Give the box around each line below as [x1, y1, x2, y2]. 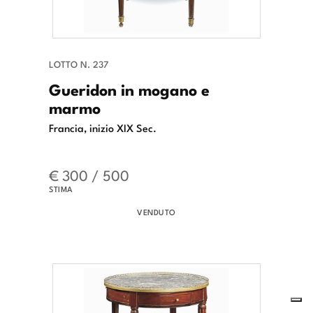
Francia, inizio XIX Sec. [49, 119, 156, 135]
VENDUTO [137, 205, 176, 217]
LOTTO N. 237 [49, 57, 108, 71]
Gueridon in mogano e [49, 76, 210, 101]
